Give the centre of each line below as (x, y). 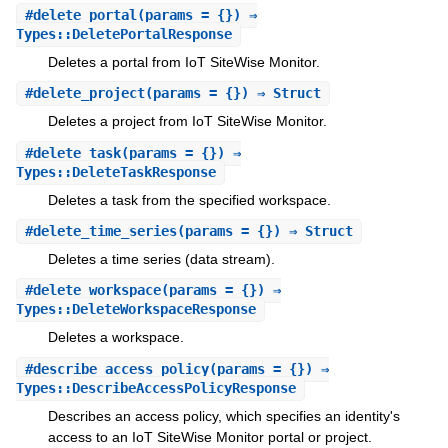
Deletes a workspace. (115, 337)
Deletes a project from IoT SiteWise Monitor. (187, 121)
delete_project (88, 93)
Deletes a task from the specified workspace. (189, 199)
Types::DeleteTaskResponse (115, 171)
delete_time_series (104, 231)
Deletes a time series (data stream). (161, 259)
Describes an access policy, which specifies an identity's (223, 415)
